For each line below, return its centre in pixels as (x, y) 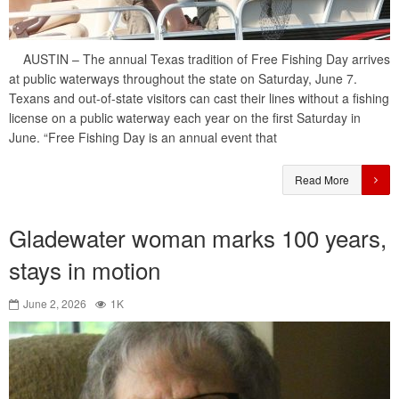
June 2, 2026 (55, 304)
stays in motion (85, 270)
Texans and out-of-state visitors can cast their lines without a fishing (199, 98)
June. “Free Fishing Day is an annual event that (143, 138)
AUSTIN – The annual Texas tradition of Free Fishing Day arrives (199, 59)
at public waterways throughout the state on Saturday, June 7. (183, 79)
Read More (322, 180)
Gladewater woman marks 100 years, (198, 238)
